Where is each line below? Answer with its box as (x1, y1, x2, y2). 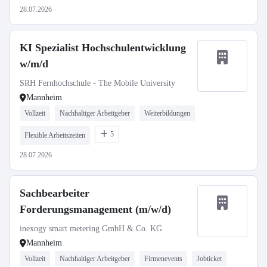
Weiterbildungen (144, 109, 190, 117)
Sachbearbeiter (20, 187, 89, 199)
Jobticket (197, 254, 222, 263)
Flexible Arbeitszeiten (24, 131, 85, 139)
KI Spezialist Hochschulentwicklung (20, 42, 186, 54)
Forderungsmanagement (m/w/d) (20, 203, 171, 215)
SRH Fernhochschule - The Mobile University (20, 79, 175, 88)
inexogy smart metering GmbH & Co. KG (20, 224, 162, 233)
